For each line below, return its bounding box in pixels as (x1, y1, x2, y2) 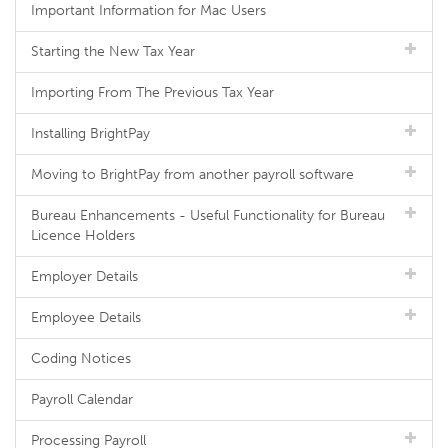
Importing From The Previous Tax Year (31, 84, 274, 101)
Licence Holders (31, 227, 135, 244)
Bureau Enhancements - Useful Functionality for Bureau (31, 207, 385, 224)
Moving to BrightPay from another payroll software (31, 166, 354, 183)
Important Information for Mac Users (31, 2, 266, 19)
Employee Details (31, 309, 141, 326)
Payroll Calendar (31, 391, 133, 408)
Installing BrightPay (31, 125, 150, 142)
